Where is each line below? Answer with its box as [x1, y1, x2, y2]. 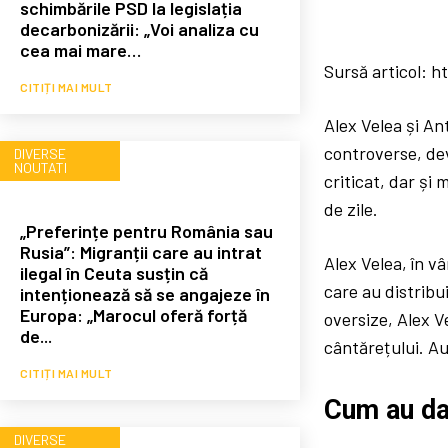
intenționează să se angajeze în [20, 282, 270, 305]
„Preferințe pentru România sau [20, 219, 273, 242]
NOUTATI [14, 158, 67, 176]
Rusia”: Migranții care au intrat [20, 240, 262, 263]
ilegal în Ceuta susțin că [20, 261, 208, 284]
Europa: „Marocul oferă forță [20, 303, 247, 326]
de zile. [324, 198, 379, 221]
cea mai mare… [20, 38, 141, 61]
